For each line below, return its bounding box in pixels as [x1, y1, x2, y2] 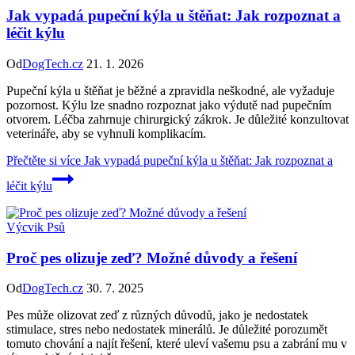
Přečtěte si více [6, 153, 81, 167]
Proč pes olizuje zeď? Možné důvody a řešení [6, 249, 297, 266]
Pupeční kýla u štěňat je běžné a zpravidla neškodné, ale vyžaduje [6, 83, 334, 97]
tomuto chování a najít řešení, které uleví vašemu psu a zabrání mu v [6, 337, 347, 351]
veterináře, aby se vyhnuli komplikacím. [6, 126, 206, 140]
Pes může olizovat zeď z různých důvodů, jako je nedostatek [6, 308, 308, 323]
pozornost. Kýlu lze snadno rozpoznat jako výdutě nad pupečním [6, 97, 331, 112]
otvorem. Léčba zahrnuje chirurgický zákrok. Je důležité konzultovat [6, 112, 349, 126]
